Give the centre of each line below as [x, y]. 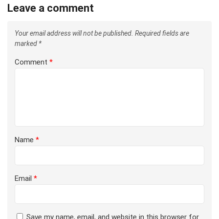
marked [27, 44]
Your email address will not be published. [74, 33]
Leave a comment [51, 8]
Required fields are [162, 33]
